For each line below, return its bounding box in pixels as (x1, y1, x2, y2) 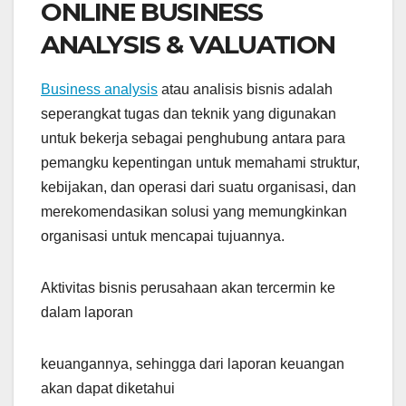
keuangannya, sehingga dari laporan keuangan (41, 356, 344, 372)
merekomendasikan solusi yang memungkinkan (41, 204, 347, 220)
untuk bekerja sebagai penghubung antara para (41, 130, 345, 147)
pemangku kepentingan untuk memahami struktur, (41, 155, 360, 171)
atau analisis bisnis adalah (158, 82, 333, 98)
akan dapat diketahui (41, 381, 175, 397)
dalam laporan (41, 304, 133, 321)
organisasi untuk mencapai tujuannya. (41, 228, 285, 245)
